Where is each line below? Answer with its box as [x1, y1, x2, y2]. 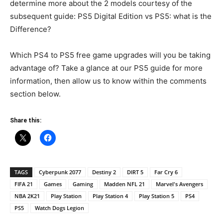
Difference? [10, 24, 51, 34]
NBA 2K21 [14, 192, 40, 200]
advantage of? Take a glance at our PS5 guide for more [10, 63, 203, 73]
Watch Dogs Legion [35, 204, 84, 212]
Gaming [73, 180, 93, 188]
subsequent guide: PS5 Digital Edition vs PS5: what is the [10, 11, 212, 21]
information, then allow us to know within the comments [10, 76, 207, 86]
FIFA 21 [14, 180, 33, 188]
